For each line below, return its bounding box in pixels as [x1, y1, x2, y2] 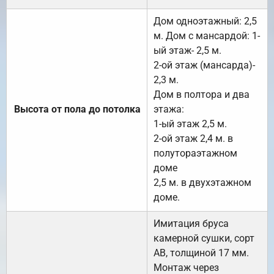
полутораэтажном [154, 147, 237, 159]
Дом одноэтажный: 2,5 [154, 15, 257, 27]
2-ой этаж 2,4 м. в [154, 132, 233, 144]
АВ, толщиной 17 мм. [154, 246, 249, 259]
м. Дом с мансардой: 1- [154, 29, 260, 42]
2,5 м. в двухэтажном [154, 176, 251, 188]
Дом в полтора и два [154, 88, 250, 100]
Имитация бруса [154, 217, 229, 229]
